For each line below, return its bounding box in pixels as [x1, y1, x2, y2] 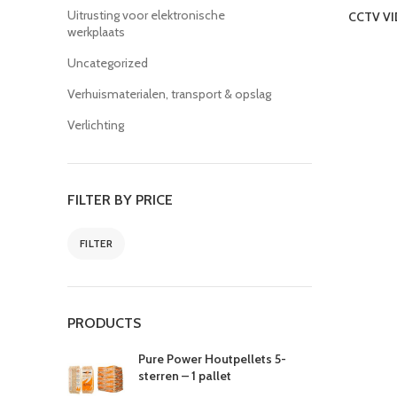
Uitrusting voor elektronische [67, 7, 225, 23]
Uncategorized [67, 55, 148, 71]
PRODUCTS [67, 315, 141, 331]
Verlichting [67, 117, 124, 133]
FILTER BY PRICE [67, 191, 173, 208]
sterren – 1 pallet [138, 368, 231, 384]
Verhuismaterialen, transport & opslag [67, 86, 271, 102]
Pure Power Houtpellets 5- [138, 351, 286, 367]
